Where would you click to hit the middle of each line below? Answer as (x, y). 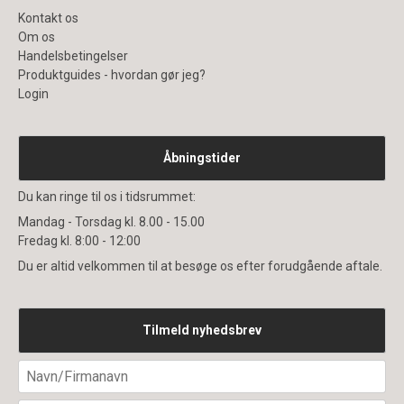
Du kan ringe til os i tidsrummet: (107, 196)
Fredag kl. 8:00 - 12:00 (79, 240)
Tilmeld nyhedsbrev (202, 330)
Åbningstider (202, 157)
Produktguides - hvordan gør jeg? (112, 74)
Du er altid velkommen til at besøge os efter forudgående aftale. (200, 266)
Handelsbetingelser (73, 55)
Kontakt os (48, 18)
